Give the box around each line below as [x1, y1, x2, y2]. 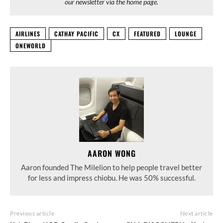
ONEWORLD [15, 41, 46, 50]
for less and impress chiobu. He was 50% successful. [27, 173, 196, 182]
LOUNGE [175, 29, 197, 38]
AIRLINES [15, 29, 40, 38]
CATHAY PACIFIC [54, 29, 99, 38]
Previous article [10, 209, 54, 217]
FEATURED [134, 29, 161, 38]
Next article [180, 209, 213, 217]
